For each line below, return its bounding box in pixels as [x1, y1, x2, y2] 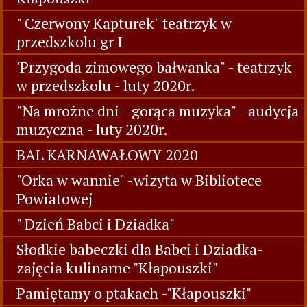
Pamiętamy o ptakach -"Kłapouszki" [16, 283, 251, 303]
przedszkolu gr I [16, 32, 123, 51]
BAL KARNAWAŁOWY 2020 [16, 145, 198, 164]
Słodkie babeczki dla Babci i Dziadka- [16, 239, 263, 259]
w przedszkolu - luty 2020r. [16, 75, 195, 95]
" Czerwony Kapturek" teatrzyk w [16, 13, 232, 33]
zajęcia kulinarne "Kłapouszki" [16, 258, 218, 278]
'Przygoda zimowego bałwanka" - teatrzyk [16, 57, 292, 77]
